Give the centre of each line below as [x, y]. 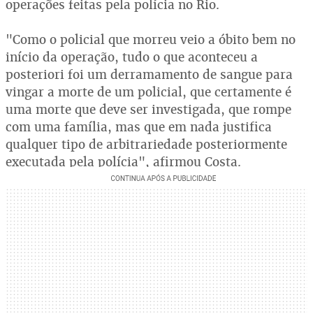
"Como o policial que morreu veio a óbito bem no [151, 39]
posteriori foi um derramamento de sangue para [149, 74]
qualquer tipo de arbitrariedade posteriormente [146, 144]
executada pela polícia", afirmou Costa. [123, 162]
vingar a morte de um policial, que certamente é [148, 92]
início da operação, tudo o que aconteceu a [132, 57]
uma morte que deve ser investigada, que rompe [148, 109]
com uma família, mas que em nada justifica [139, 127]
